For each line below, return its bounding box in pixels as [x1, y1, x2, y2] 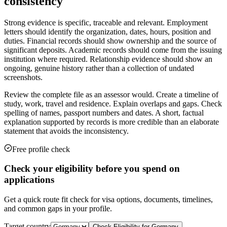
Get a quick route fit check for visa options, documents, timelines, [4, 195, 213, 204]
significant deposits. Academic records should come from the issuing [4, 45, 222, 54]
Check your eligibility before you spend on [4, 163, 180, 174]
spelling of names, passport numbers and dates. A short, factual [4, 108, 204, 117]
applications [4, 174, 54, 185]
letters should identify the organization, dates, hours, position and [4, 27, 211, 36]
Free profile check [12, 144, 70, 154]
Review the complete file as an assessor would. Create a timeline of [4, 90, 218, 99]
